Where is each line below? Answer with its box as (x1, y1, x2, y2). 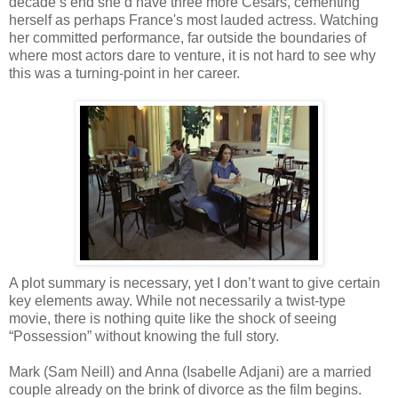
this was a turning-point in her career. (9, 65, 240, 81)
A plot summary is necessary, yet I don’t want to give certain (9, 275, 380, 291)
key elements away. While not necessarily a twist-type (9, 292, 346, 308)
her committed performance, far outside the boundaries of (9, 29, 366, 45)
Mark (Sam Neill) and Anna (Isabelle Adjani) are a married (9, 363, 371, 379)
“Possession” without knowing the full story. (9, 328, 279, 344)
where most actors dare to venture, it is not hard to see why (9, 47, 376, 63)
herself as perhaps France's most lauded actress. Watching (9, 12, 378, 28)
